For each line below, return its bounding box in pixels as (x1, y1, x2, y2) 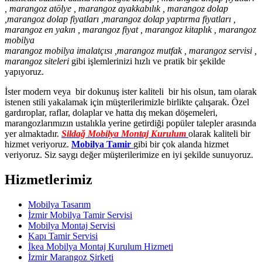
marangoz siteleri (5, 56, 71, 66)
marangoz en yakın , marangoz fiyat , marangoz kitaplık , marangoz (5, 24, 256, 35)
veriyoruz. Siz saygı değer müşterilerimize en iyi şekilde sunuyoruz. (5, 149, 253, 160)
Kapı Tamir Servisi (28, 230, 98, 241)
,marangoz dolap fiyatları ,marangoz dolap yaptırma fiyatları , (5, 13, 236, 24)
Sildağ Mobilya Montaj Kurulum (61, 128, 186, 139)
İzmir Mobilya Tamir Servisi (28, 209, 132, 220)
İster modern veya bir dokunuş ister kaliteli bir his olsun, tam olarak (5, 86, 257, 96)
